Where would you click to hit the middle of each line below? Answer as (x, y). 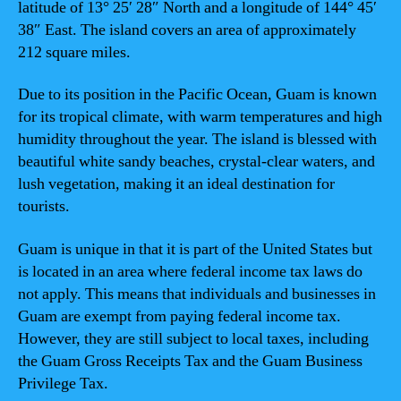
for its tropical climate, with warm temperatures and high (200, 117)
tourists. (44, 206)
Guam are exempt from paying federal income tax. (179, 316)
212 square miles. (74, 52)
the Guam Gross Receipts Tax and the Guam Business (190, 361)
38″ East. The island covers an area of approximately (187, 30)
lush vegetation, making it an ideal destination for (176, 184)
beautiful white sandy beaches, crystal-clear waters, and (196, 162)
